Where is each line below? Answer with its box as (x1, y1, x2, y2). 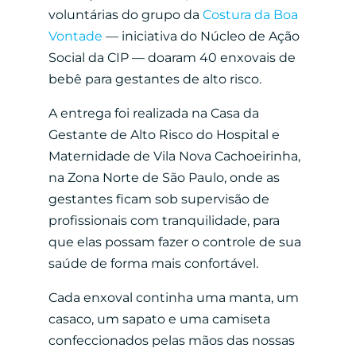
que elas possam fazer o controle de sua (48, 234, 301, 250)
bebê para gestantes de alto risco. (48, 71, 261, 87)
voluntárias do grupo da (48, 6, 203, 22)
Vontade (48, 28, 103, 44)
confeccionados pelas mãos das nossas (48, 332, 295, 348)
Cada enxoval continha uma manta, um (48, 289, 299, 305)
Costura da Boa (202, 6, 298, 22)
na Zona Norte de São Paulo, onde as (48, 169, 280, 185)
